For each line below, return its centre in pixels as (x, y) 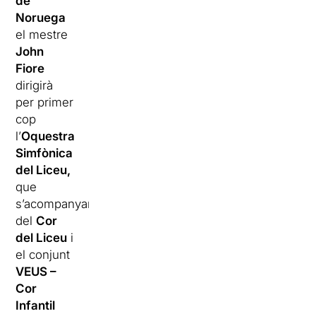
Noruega (41, 18)
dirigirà (35, 86)
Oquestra (48, 136)
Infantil (36, 306)
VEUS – (36, 272)
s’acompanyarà (57, 204)
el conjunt (43, 255)
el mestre (42, 35)
